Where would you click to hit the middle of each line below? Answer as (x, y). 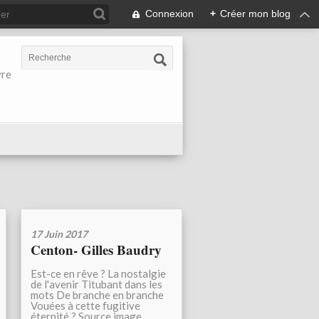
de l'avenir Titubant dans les (96, 284)
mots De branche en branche (97, 295)
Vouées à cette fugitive (85, 306)
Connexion (169, 14)
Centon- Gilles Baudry (96, 250)
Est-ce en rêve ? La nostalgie (98, 274)
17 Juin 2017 (59, 234)
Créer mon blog (255, 14)
